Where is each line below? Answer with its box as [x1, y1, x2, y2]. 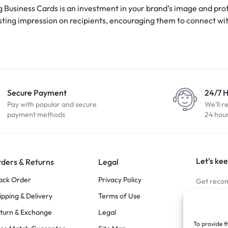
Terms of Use [98, 191, 140, 201]
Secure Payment [7, 87, 67, 98]
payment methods [7, 109, 65, 119]
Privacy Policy [98, 175, 141, 184]
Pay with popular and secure [7, 99, 97, 109]
